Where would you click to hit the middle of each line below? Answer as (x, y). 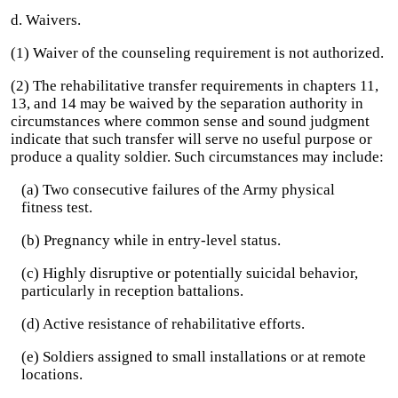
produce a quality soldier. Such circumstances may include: (197, 157)
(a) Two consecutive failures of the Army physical (178, 190)
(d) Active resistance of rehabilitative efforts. (163, 324)
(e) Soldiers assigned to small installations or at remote (194, 357)
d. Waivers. (46, 20)
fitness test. (57, 207)
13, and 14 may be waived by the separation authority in (187, 103)
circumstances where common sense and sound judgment (190, 121)
